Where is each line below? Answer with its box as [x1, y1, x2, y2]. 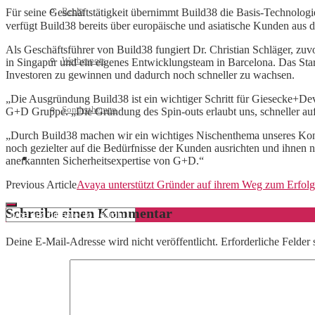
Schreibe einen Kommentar [6, 205, 172, 221]
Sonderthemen [62, 104, 117, 115]
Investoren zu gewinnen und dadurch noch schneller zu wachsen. [6, 68, 295, 81]
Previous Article [6, 178, 77, 191]
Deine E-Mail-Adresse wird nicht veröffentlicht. [6, 235, 218, 247]
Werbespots [62, 55, 105, 65]
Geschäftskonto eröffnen [34, 153, 127, 164]
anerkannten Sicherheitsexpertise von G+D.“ [6, 154, 204, 167]
